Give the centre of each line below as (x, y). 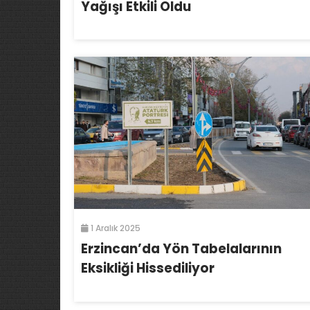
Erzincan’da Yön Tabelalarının (181, 249)
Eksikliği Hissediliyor (148, 268)
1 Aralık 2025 (115, 228)
